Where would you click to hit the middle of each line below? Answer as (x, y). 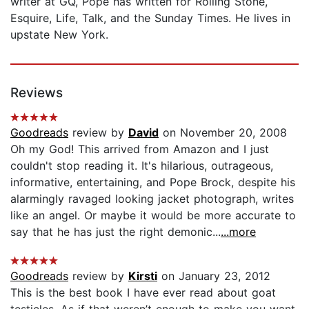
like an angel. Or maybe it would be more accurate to (153, 215)
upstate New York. (59, 34)
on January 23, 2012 (214, 276)
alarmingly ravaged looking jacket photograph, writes (152, 198)
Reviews (37, 92)
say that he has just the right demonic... (116, 231)
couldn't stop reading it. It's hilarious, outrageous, (142, 165)
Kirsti (143, 276)
